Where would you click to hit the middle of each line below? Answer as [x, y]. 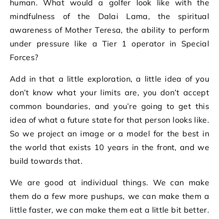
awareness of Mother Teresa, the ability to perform [109, 30]
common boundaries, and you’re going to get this [109, 106]
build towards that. [46, 161]
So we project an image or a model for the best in [109, 133]
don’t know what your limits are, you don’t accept [109, 92]
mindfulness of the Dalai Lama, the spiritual [109, 16]
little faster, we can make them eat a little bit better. [109, 210]
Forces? [24, 57]
